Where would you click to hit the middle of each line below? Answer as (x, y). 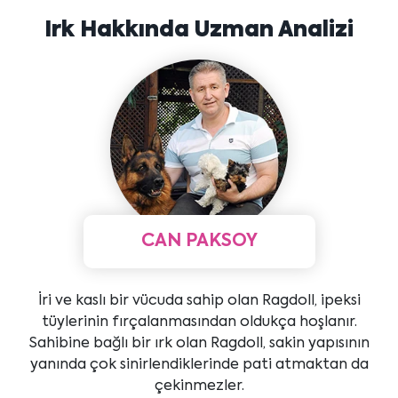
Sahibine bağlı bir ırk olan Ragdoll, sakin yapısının (199, 344)
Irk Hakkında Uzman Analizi (199, 30)
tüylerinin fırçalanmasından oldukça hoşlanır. (199, 322)
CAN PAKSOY (199, 242)
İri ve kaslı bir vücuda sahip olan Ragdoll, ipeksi (199, 301)
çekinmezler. (199, 386)
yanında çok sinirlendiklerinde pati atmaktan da (199, 365)
